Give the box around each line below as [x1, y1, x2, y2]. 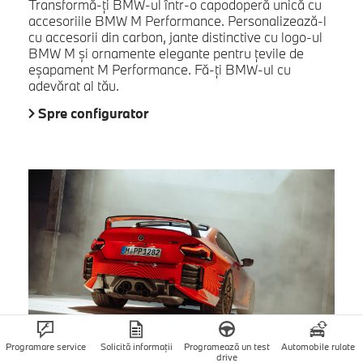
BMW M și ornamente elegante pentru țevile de [28, 44, 304, 62]
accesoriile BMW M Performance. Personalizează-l [28, 11, 327, 29]
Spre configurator [38, 104, 148, 122]
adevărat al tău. [28, 76, 119, 94]
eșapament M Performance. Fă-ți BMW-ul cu [28, 60, 291, 78]
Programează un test [184, 340, 270, 352]
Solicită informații [100, 340, 173, 352]
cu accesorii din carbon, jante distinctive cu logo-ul [28, 28, 322, 45]
